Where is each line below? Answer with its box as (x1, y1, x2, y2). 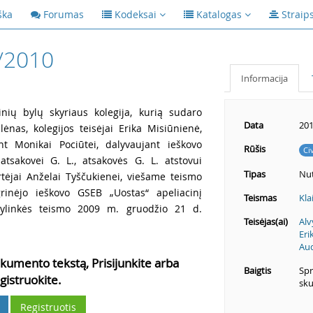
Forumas (43, 8, 84, 21)
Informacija (240, 72, 288, 85)
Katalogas (196, 8, 242, 21)
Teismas (243, 191, 277, 204)
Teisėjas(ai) (243, 215, 288, 228)
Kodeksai (115, 8, 156, 21)
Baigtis (243, 264, 271, 277)
